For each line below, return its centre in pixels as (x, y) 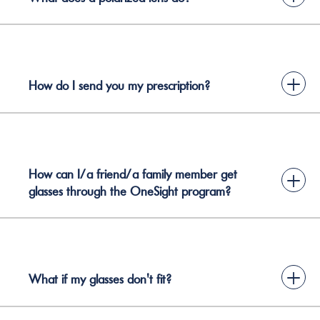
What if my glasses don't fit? (100, 279)
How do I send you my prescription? (119, 86)
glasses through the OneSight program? (130, 191)
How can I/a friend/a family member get (133, 174)
